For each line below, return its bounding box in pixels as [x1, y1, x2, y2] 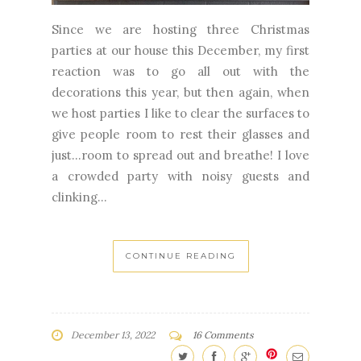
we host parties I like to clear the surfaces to [52, 105, 309, 121]
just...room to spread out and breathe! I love [52, 147, 309, 163]
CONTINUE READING [125, 250, 236, 261]
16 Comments [193, 328, 254, 341]
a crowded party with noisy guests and [52, 168, 309, 184]
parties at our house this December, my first [52, 42, 309, 58]
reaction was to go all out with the [52, 63, 309, 79]
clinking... [52, 189, 107, 205]
